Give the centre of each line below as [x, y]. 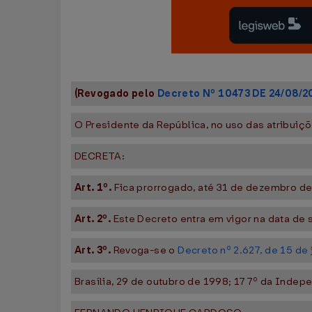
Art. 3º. [94, 250]
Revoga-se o [146, 250]
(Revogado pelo [116, 94]
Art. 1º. [94, 188]
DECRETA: [100, 156]
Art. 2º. [94, 219]
